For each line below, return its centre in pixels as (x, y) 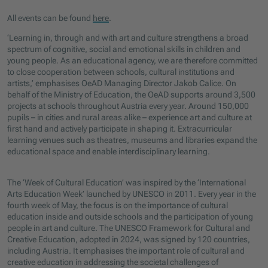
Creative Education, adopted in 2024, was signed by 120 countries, (129, 240)
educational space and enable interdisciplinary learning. (109, 152)
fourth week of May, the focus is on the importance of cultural (118, 205)
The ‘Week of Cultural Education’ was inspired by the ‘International (127, 183)
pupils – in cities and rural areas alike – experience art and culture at (130, 118)
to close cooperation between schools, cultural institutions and (121, 72)
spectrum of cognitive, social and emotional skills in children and (124, 49)
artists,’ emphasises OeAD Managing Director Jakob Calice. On (122, 83)
